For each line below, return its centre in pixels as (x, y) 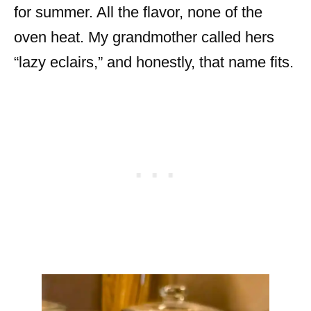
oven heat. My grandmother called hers (144, 37)
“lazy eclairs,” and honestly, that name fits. (154, 62)
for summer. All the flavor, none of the (138, 12)
